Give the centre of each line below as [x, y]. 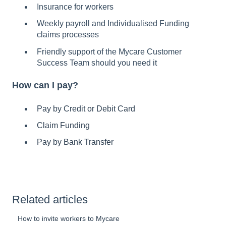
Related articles [50, 200]
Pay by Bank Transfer [75, 142]
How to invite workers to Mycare [69, 219]
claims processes [68, 35]
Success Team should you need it [97, 63]
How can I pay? [45, 85]
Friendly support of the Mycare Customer [109, 51]
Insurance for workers [75, 7]
